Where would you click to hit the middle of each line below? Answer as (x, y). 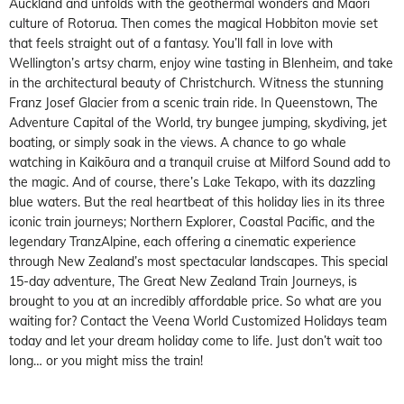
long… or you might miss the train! (106, 360)
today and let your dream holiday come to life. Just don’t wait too (196, 340)
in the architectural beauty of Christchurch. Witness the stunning (196, 83)
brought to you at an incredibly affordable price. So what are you (195, 301)
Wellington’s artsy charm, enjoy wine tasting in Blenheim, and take (201, 63)
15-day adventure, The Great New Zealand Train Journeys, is (183, 281)
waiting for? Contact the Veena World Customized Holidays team (198, 321)
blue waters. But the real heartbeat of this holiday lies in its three (197, 202)
